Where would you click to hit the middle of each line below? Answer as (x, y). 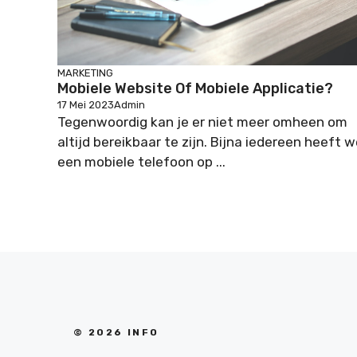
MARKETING (85, 73)
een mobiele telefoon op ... (141, 162)
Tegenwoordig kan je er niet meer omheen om (202, 122)
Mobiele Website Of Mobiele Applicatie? (195, 88)
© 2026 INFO (116, 332)
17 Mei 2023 (86, 105)
